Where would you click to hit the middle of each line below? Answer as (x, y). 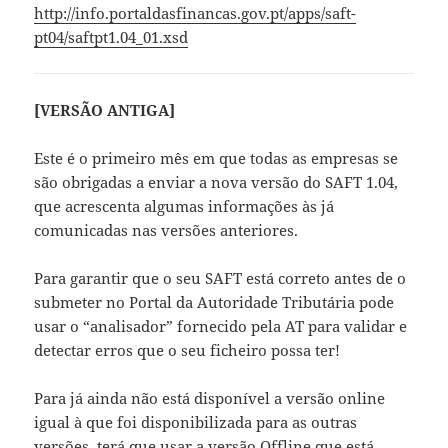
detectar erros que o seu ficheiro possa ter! (187, 350)
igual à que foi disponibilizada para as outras (196, 422)
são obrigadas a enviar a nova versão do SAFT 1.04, (216, 182)
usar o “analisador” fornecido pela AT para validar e (221, 326)
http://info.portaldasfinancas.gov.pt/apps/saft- (195, 13)
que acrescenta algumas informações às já (184, 206)
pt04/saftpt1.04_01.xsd (111, 37)
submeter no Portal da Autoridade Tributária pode (214, 302)
